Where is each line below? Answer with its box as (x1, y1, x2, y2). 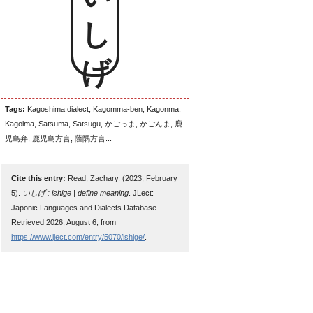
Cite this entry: (11, 174, 66, 182)
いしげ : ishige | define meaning (22, 189, 129, 197)
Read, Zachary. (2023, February (66, 174, 177, 182)
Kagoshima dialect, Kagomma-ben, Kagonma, (25, 105, 181, 113)
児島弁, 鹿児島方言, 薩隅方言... (5, 134, 112, 143)
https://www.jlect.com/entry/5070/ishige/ (11, 233, 145, 241)
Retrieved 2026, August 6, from (11, 218, 116, 226)
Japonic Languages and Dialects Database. (11, 203, 159, 212)
